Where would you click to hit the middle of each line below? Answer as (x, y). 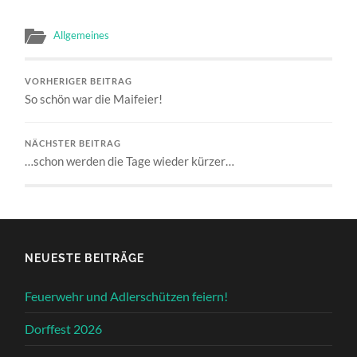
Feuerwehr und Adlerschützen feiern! (127, 296)
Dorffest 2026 (64, 329)
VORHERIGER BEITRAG (79, 82)
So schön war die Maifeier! (94, 99)
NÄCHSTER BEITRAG (73, 144)
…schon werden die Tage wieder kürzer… (130, 161)
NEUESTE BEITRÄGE (85, 258)
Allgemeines (82, 35)
